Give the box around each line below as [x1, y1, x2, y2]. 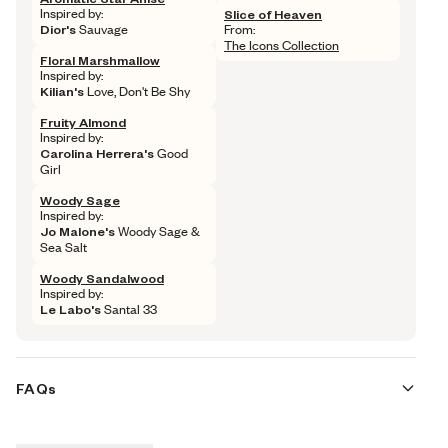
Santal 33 [101, 301, 157, 317]
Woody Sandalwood [40, 270, 164, 286]
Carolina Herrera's [40, 145, 154, 161]
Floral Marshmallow [40, 52, 160, 68]
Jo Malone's [40, 223, 115, 239]
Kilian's [40, 83, 84, 99]
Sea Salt [40, 239, 87, 255]
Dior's [40, 21, 76, 37]
